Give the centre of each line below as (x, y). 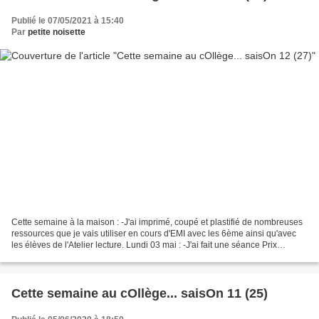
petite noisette (57, 32)
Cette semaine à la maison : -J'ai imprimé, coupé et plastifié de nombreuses (157, 223)
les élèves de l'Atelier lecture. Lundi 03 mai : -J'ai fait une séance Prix (144, 245)
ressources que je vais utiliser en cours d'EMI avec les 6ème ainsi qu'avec (154, 234)
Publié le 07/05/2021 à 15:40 (68, 20)
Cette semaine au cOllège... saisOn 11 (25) (140, 294)
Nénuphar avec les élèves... (65, 257)
